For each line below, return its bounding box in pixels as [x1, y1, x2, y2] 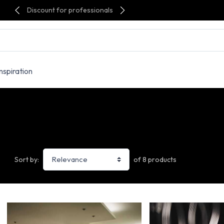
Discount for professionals [26, 5, 113, 14]
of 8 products [133, 154, 176, 164]
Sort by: [14, 155, 39, 164]
